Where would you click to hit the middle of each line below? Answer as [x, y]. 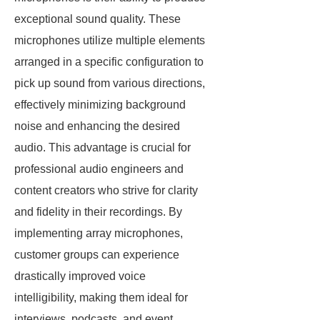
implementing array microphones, [99, 233]
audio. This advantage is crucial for [102, 147]
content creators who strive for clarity [106, 190]
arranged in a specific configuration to [109, 62]
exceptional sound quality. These [97, 19]
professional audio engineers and [99, 169]
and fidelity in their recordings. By [98, 212]
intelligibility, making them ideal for [101, 297]
